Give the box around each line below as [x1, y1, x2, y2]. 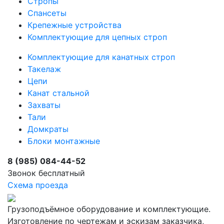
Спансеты [27, 7, 66, 18]
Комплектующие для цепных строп [27, 31, 167, 42]
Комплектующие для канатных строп [27, 51, 175, 62]
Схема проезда [7, 179, 68, 190]
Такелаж [27, 63, 61, 74]
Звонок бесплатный [7, 167, 85, 178]
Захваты [27, 99, 60, 110]
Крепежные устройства [27, 19, 121, 30]
